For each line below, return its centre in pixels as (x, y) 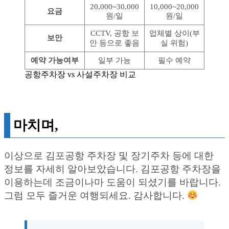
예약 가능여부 (55, 61)
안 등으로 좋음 (114, 43)
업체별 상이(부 (174, 33)
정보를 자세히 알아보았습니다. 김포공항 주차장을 (112, 169)
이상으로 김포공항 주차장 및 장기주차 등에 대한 (109, 156)
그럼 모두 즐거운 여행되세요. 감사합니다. (96, 196)
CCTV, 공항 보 (114, 33)
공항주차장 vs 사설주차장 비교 (80, 75)
